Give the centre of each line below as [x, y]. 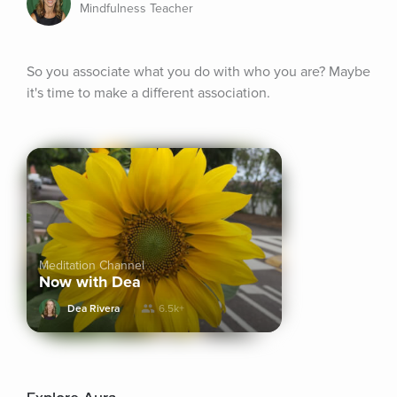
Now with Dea [90, 282]
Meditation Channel [92, 265]
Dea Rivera [93, 309]
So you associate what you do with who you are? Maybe [198, 72]
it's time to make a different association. [148, 93]
